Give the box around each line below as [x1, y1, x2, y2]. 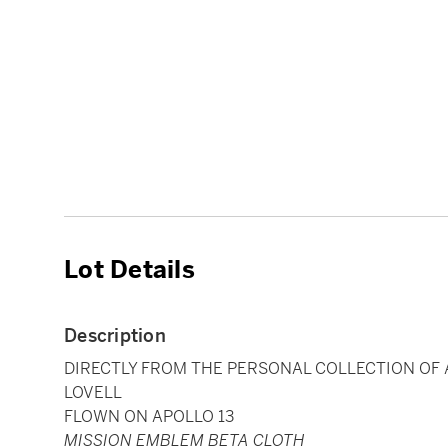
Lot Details [64, 254, 195, 285]
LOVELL [64, 381, 122, 403]
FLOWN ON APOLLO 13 [64, 405, 234, 427]
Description [64, 323, 166, 347]
